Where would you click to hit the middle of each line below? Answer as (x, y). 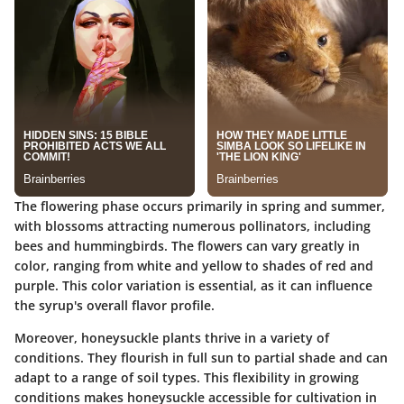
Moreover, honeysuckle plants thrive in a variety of (172, 338)
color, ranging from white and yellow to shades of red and (194, 266)
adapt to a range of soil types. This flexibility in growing (187, 378)
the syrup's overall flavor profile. (115, 306)
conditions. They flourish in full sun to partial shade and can (201, 358)
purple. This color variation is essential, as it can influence (193, 286)
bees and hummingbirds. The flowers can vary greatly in (187, 246)
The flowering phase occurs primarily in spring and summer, (200, 207)
